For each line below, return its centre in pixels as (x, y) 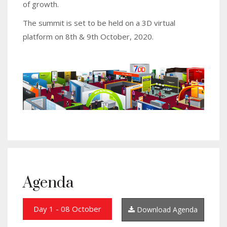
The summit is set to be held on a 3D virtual (99, 23)
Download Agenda (166, 209)
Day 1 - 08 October (67, 209)
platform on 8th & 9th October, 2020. (88, 37)
